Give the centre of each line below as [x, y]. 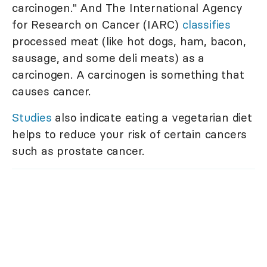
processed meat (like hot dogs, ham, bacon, [129, 41]
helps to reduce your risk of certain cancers [130, 134]
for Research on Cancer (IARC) [97, 25]
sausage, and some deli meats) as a [108, 58]
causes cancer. [52, 91]
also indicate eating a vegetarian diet [152, 118]
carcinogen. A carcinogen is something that [128, 75]
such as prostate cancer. [78, 151]
